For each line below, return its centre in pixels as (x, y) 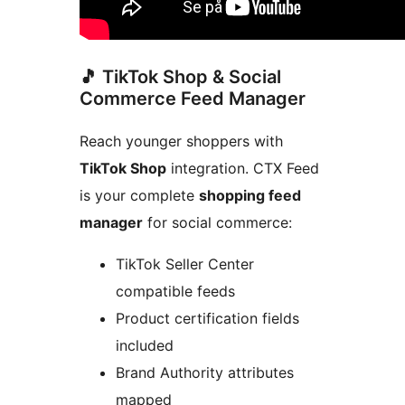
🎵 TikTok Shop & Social (180, 77)
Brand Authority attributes (205, 373)
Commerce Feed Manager (193, 99)
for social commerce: (217, 223)
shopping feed (250, 196)
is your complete (139, 196)
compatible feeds (175, 292)
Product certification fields (207, 319)
